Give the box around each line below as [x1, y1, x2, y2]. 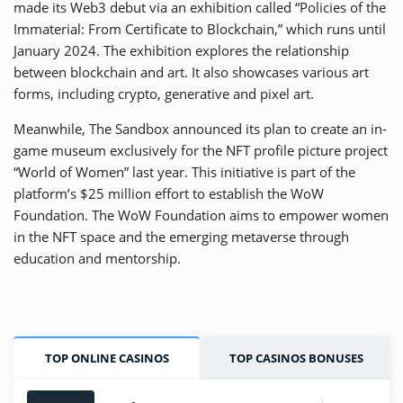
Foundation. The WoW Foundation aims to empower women [13, 206, 389, 225]
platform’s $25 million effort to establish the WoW [13, 184, 324, 203]
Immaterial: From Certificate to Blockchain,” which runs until [13, 20, 386, 39]
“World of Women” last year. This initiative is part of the [13, 163, 355, 182]
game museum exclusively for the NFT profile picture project [13, 141, 388, 160]
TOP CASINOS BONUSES [229, 350, 363, 367]
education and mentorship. [13, 249, 181, 268]
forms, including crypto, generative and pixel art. [13, 85, 314, 103]
